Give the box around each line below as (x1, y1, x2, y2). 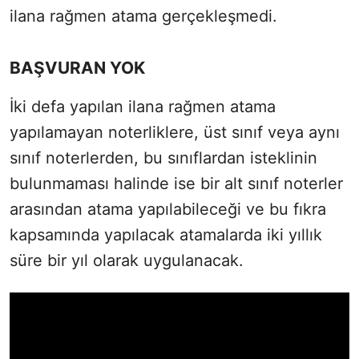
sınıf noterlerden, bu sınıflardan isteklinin (10, 147, 317, 167)
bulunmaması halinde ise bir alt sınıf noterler (10, 173, 343, 193)
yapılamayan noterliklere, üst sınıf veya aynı (10, 122, 340, 142)
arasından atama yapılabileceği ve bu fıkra (10, 199, 326, 219)
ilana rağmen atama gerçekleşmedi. (10, 6, 277, 26)
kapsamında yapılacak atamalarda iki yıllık (10, 224, 322, 244)
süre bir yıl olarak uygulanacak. (10, 250, 244, 270)
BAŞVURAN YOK (10, 57, 145, 78)
